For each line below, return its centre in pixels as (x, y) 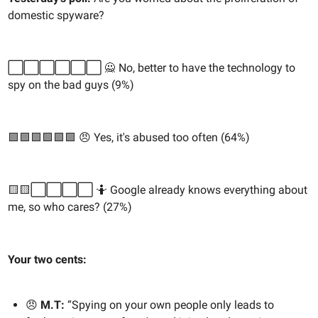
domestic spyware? (56, 15)
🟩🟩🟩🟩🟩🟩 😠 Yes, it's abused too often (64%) (129, 137)
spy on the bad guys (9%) (71, 84)
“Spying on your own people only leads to (171, 305)
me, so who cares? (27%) (70, 207)
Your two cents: (47, 259)
